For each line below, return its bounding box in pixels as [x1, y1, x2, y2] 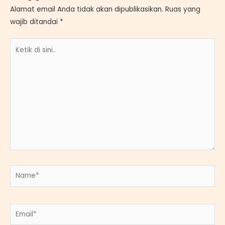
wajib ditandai [10, 17, 60, 27]
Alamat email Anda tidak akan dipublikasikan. [10, 4, 163, 14]
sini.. [10, 64, 23, 74]
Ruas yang [165, 4, 200, 14]
